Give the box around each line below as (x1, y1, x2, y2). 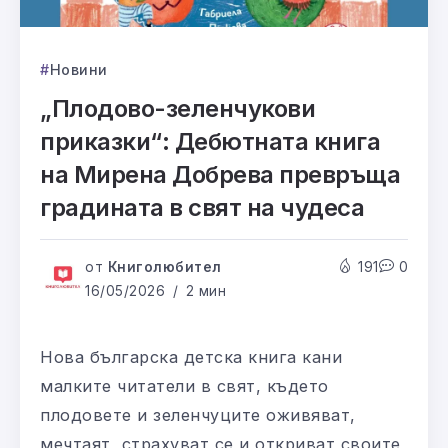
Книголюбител (107, 259, 222, 276)
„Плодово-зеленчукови (40, 94, 316, 124)
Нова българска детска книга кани (40, 347, 342, 368)
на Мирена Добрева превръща (40, 160, 401, 190)
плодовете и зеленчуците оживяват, (40, 405, 356, 426)
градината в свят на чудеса (40, 193, 365, 223)
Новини (49, 61, 108, 79)
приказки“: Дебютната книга (40, 127, 381, 157)
